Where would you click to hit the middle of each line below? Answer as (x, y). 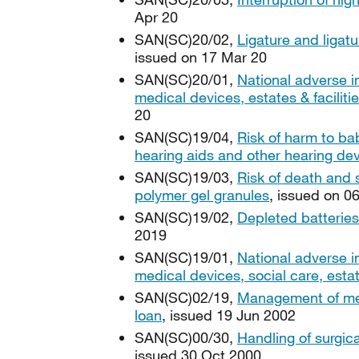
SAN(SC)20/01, (186, 79)
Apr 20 (156, 17)
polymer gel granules (202, 195)
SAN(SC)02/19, (186, 297)
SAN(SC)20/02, (186, 39)
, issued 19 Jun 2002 (229, 315)
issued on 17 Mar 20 (201, 57)
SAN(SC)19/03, (186, 177)
